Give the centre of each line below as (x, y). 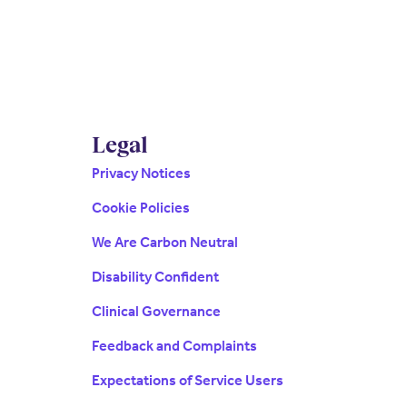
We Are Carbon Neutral (165, 243)
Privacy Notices (141, 174)
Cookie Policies (141, 208)
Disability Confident (155, 277)
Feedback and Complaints (174, 346)
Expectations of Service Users (188, 381)
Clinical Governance (156, 312)
